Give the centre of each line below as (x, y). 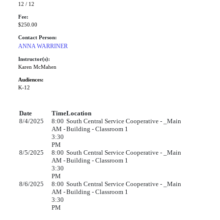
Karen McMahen (37, 67)
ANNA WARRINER (43, 46)
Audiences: (31, 80)
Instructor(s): (34, 59)
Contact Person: (38, 38)
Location (79, 113)
